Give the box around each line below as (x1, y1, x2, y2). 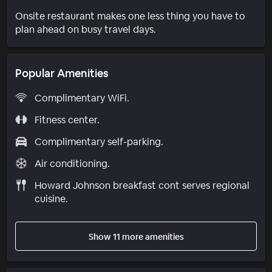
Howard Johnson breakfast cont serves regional (34, 178, 250, 192)
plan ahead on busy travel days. (15, 22, 156, 36)
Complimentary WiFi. (34, 91, 129, 104)
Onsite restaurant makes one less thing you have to (15, 9, 245, 22)
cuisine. (34, 192, 68, 205)
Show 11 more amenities (88, 231, 184, 242)
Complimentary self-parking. (34, 135, 163, 148)
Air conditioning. (34, 157, 110, 170)
